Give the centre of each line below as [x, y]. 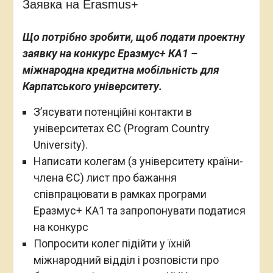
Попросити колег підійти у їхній [112, 243]
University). [60, 145]
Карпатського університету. [93, 86]
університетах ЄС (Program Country [121, 128]
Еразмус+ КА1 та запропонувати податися [139, 211]
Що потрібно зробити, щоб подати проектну [133, 37]
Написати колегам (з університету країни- [138, 161]
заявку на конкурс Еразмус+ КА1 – [110, 53]
